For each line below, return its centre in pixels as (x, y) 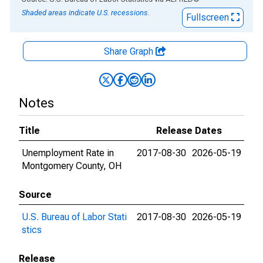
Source (35, 195)
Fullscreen (209, 17)
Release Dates (189, 131)
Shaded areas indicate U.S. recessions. (86, 13)
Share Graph (130, 51)
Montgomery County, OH (72, 166)
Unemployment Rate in (68, 153)
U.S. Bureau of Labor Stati (74, 217)
